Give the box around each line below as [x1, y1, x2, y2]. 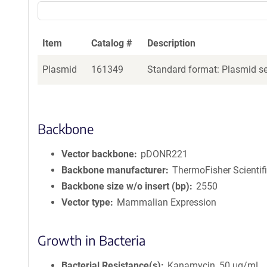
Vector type [61, 197, 110, 208]
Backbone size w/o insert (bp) [61, 181, 190, 192]
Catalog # [91, 38, 132, 49]
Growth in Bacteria [38, 232, 145, 249]
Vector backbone [61, 148, 134, 160]
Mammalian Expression [117, 197, 217, 208]
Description [147, 38, 195, 49]
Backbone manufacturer [61, 164, 166, 176]
